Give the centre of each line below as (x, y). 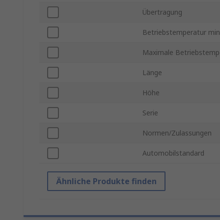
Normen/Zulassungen (177, 133)
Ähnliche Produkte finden (106, 181)
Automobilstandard (173, 153)
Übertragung (162, 12)
